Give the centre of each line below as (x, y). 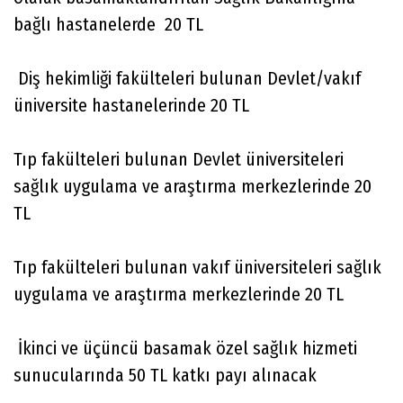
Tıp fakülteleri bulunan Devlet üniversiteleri (179, 159)
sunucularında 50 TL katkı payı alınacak (165, 375)
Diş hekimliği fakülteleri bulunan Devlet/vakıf (187, 78)
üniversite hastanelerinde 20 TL (131, 105)
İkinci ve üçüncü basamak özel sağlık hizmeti (185, 348)
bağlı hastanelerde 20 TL (108, 24)
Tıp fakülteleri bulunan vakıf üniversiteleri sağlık (197, 267)
